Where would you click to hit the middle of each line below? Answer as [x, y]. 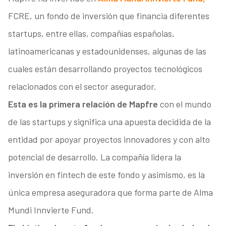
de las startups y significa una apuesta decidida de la [109, 122]
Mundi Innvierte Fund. [51, 210]
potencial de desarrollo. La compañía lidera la [94, 157]
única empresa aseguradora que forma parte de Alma [110, 192]
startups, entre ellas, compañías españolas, [91, 34]
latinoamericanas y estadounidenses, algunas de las [107, 51]
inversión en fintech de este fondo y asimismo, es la [106, 175]
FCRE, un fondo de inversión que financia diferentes [108, 16]
